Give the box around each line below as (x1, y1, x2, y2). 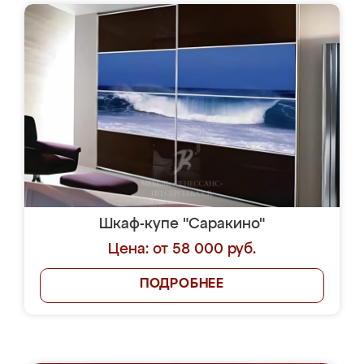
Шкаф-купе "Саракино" (99, 217, 265, 232)
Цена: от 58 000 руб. (108, 242, 256, 257)
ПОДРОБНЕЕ (139, 278, 225, 291)
